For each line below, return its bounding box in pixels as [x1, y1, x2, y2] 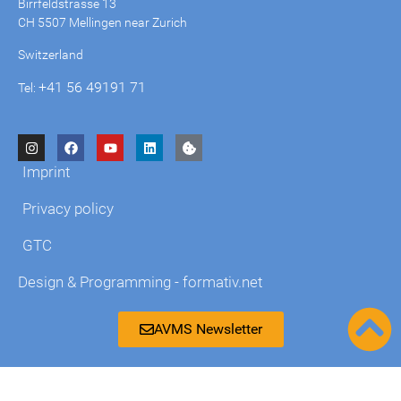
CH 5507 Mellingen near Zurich [18, 15, 187, 30]
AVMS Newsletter [153, 320, 262, 338]
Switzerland [18, 47, 83, 62]
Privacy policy [22, 200, 114, 218]
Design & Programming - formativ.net [18, 273, 262, 292]
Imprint [22, 163, 70, 182]
